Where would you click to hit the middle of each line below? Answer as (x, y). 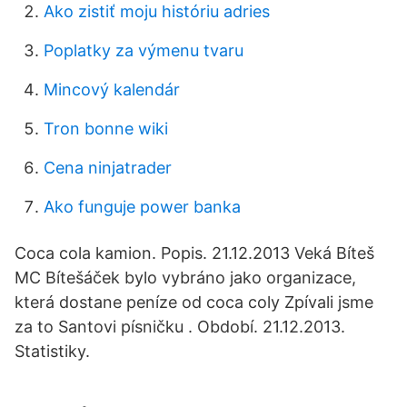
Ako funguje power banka (142, 207)
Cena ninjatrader (108, 168)
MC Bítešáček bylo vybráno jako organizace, (185, 278)
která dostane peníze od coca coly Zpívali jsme (194, 302)
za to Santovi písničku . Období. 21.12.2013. (180, 327)
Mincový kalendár (112, 89)
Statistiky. (52, 351)
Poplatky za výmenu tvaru (144, 50)
